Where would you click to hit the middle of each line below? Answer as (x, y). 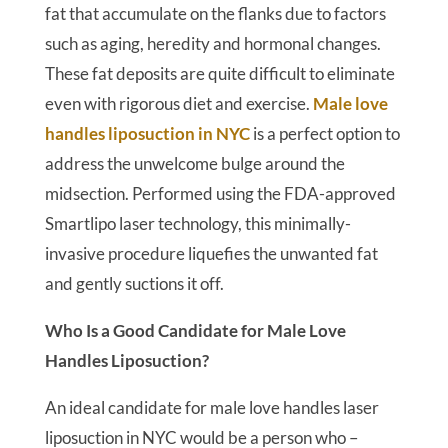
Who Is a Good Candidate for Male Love (195, 330)
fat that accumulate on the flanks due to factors (215, 13)
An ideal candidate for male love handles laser (211, 407)
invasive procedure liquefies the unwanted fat (211, 253)
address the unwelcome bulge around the (194, 163)
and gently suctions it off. (134, 283)
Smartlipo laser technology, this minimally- (197, 223)
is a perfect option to (324, 133)
